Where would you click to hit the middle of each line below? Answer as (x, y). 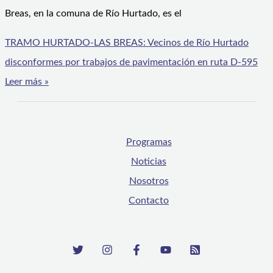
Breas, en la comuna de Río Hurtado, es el (93, 13)
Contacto (149, 200)
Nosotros (149, 181)
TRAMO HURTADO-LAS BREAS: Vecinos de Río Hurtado (127, 42)
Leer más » (27, 81)
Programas (149, 142)
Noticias (149, 161)
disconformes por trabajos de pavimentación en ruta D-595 (131, 62)
